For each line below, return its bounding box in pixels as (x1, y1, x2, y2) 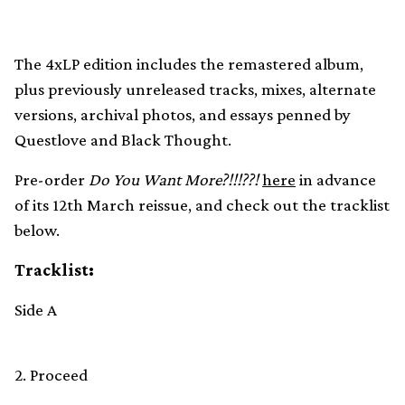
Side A (14, 300, 57, 320)
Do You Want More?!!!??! (89, 170, 259, 190)
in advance (296, 170, 376, 190)
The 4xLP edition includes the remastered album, (14, 54, 363, 74)
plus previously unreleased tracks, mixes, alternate (14, 80, 376, 99)
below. (14, 221, 60, 240)
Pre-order (14, 170, 89, 190)
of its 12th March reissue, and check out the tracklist (14, 195, 390, 215)
